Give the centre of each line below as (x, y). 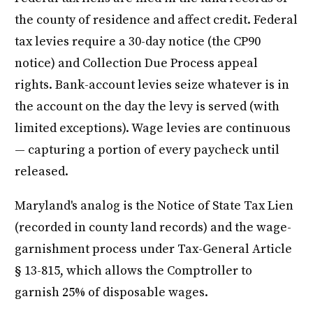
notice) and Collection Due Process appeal (137, 64)
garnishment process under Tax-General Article (154, 249)
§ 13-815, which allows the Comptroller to (134, 271)
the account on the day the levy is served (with (147, 107)
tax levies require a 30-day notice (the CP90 (138, 42)
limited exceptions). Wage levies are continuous (153, 129)
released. (42, 172)
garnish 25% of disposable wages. (112, 293)
